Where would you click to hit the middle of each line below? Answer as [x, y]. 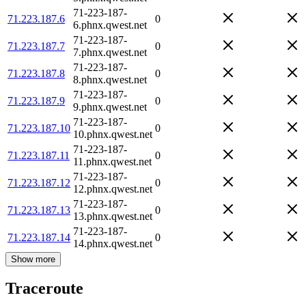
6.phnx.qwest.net [110, 25]
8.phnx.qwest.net [110, 79]
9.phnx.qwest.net [110, 107]
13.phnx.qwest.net [113, 216]
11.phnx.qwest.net [112, 161]
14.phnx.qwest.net [113, 243]
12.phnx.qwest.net [113, 189]
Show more [33, 259]
